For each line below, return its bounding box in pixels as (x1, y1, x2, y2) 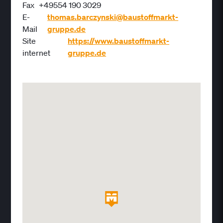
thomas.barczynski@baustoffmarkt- (47, 11, 179, 22)
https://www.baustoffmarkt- (68, 35, 170, 46)
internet (22, 47, 50, 58)
